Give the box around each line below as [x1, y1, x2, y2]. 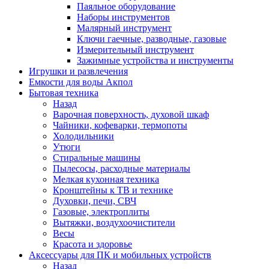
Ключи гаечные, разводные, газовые [77, 34, 226, 44]
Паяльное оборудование [77, 1, 175, 11]
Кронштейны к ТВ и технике [53, 185, 173, 195]
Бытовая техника [29, 88, 98, 98]
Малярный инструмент [77, 23, 172, 33]
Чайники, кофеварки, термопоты [53, 120, 187, 130]
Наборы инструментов [77, 12, 170, 22]
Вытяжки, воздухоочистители [53, 217, 175, 228]
